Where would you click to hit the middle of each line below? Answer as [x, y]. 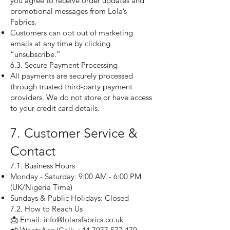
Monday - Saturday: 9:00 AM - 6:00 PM [76, 176]
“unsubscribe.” [35, 54]
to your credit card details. [55, 108]
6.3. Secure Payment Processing [64, 65]
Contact [33, 151]
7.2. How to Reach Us [46, 209]
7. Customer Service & [74, 133]
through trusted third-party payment [71, 87]
